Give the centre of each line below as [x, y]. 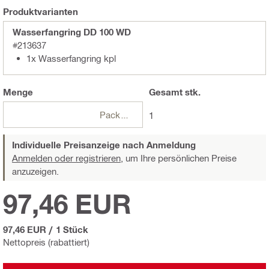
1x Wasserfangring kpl [71, 59]
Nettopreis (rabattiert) [46, 242]
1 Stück [72, 230]
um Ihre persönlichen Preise [180, 158]
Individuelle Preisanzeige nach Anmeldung [104, 145]
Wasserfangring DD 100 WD [72, 32]
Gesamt [165, 92]
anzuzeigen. [35, 171]
